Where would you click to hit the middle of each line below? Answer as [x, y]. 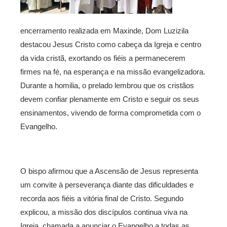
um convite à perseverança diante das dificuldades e [107, 185]
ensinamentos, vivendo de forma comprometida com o [110, 113]
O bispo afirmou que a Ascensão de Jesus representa [109, 171]
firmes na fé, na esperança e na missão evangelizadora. [113, 72]
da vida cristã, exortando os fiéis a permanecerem [103, 58]
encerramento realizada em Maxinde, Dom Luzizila [104, 31]
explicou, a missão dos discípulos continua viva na [104, 212]
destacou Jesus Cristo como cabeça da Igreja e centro [111, 45]
